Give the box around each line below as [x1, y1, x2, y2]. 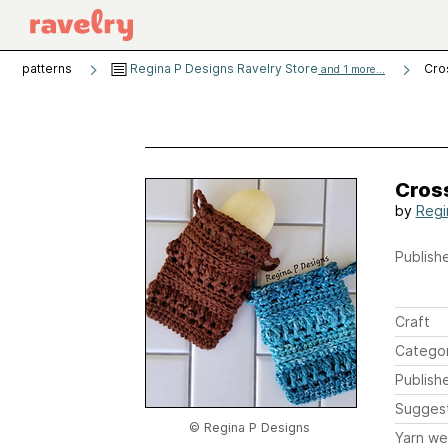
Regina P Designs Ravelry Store [127, 61, 318, 76]
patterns [22, 61, 72, 76]
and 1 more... [318, 63, 385, 76]
